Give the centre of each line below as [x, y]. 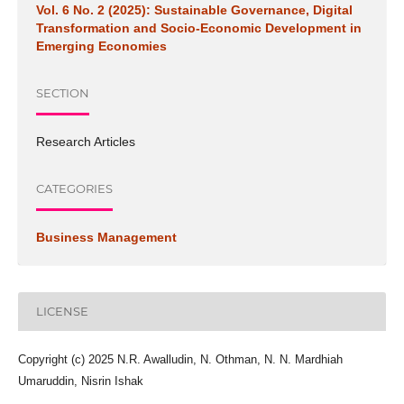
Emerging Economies [101, 46]
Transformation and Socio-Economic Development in [198, 28]
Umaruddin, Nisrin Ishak [80, 381]
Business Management [106, 237]
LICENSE [62, 312]
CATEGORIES [74, 189]
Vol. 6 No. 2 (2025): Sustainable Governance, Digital [194, 10]
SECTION [62, 93]
